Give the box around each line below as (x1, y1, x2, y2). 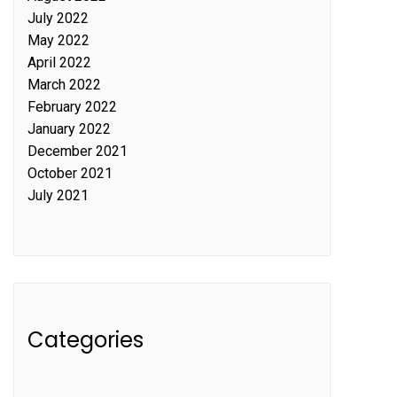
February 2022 (27, 97, 117, 115)
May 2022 (27, 31, 90, 49)
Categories (27, 324, 144, 354)
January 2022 (27, 120, 111, 137)
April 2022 (27, 53, 91, 71)
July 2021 (27, 186, 89, 204)
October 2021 (27, 164, 113, 182)
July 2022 (27, 9, 89, 27)
